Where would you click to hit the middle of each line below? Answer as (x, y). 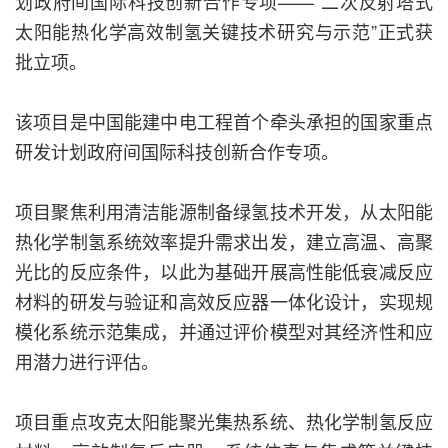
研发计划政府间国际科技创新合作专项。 (177, 151)
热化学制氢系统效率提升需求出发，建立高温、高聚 (224, 241)
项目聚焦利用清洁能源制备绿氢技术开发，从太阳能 (224, 211)
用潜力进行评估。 (87, 361)
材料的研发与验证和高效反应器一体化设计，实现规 (224, 301)
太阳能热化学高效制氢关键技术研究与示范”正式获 (224, 31)
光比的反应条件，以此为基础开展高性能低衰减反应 (224, 271)
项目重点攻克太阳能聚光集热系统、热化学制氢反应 (224, 421)
